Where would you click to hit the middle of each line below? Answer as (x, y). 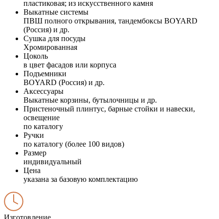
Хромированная (50, 47)
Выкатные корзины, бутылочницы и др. (90, 100)
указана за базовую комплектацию (81, 179)
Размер (35, 153)
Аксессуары (44, 91)
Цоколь (36, 56)
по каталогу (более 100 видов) (74, 144)
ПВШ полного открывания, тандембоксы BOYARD (110, 21)
